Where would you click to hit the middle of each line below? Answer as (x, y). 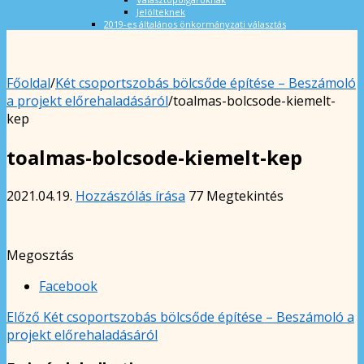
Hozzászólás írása (130, 195)
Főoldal (28, 82)
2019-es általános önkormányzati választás (195, 24)
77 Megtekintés (236, 195)
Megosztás (40, 255)
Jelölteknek (161, 11)
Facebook (68, 286)
